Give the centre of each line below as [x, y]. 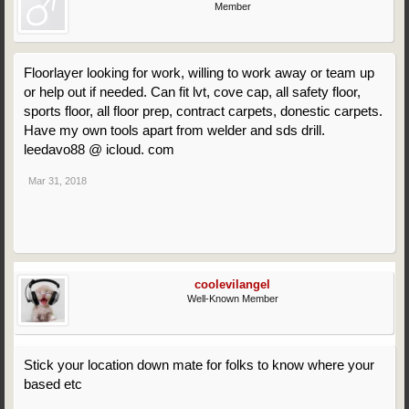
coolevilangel [233, 284]
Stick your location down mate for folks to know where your [199, 365]
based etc [53, 384]
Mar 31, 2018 [58, 181]
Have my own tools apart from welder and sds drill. [174, 130]
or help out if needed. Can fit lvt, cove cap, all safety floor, [192, 92]
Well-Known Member [232, 299]
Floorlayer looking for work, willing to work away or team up [199, 73]
